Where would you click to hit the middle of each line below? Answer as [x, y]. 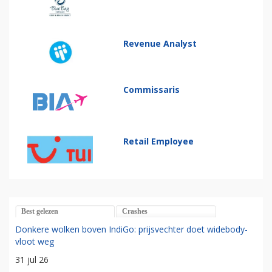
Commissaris [152, 90]
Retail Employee [159, 141]
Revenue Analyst [160, 43]
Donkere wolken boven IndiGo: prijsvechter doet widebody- [131, 229]
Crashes [135, 211]
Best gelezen [40, 211]
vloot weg [35, 241]
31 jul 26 [32, 259]
